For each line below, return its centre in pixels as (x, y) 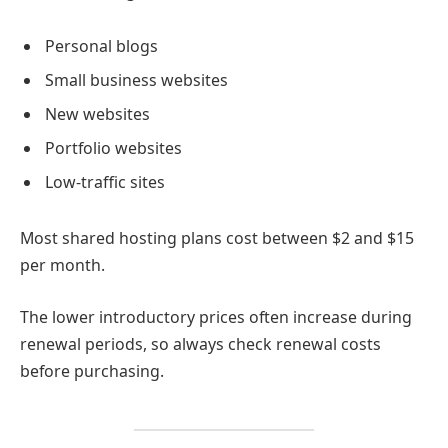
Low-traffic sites (105, 182)
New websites (97, 114)
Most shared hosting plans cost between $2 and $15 (217, 237)
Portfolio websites (113, 148)
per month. (62, 264)
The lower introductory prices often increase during (216, 316)
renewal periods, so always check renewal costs (200, 343)
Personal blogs (101, 46)
